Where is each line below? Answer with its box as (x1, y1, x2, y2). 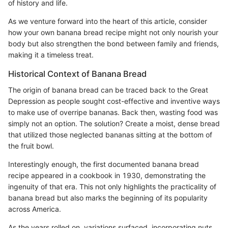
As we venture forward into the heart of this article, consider (8, 16, 207, 25)
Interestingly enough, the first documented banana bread (8, 159, 199, 168)
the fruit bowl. (8, 141, 54, 150)
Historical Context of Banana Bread (8, 68, 147, 79)
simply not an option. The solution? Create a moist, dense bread (8, 119, 220, 128)
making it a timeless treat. (8, 50, 94, 59)
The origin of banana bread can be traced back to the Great (8, 85, 208, 94)
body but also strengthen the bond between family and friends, (8, 39, 219, 48)
